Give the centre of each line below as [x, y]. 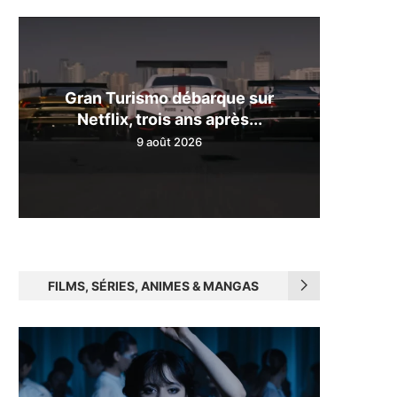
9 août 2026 [169, 141]
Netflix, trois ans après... [169, 119]
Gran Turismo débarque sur [169, 97]
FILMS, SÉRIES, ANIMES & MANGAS [153, 285]
